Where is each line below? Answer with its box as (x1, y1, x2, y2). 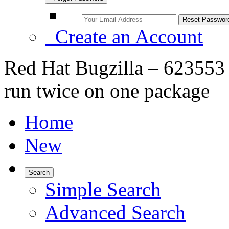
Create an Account (45, 26, 203, 48)
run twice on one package (4, 80, 210, 102)
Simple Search (45, 178, 161, 200)
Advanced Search (45, 201, 186, 223)
